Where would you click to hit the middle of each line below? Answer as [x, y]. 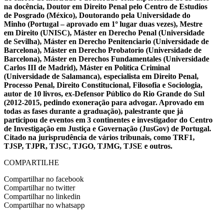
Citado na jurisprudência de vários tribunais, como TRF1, [99, 137]
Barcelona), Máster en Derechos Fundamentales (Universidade [107, 59]
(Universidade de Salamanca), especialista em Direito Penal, [101, 76]
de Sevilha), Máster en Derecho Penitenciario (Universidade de [106, 41]
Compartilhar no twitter [39, 187]
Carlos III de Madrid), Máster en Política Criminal [87, 67]
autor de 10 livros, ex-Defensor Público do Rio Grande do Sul [104, 93]
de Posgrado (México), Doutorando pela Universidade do [97, 15]
